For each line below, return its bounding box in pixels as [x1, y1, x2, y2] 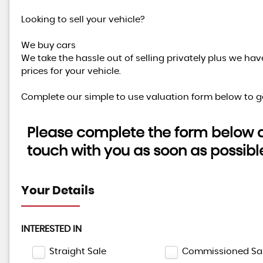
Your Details [21, 185, 95, 197]
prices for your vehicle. [21, 67, 121, 76]
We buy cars [21, 41, 76, 50]
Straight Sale [49, 247, 106, 256]
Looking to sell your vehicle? [21, 15, 145, 24]
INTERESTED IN [21, 224, 82, 234]
